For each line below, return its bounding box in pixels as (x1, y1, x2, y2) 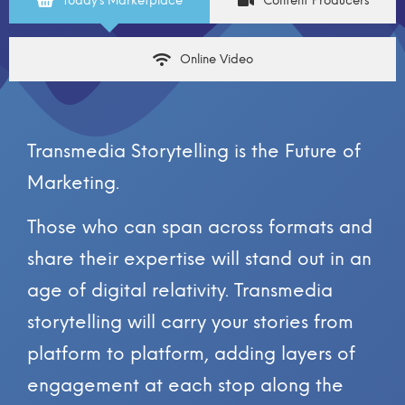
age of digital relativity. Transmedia (27, 278, 333, 301)
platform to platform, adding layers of (27, 342, 355, 364)
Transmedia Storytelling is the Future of (27, 140, 361, 163)
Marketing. (27, 172, 119, 194)
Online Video (179, 52, 253, 67)
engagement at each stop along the (27, 373, 344, 396)
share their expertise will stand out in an (27, 247, 372, 269)
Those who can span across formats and (27, 215, 372, 238)
